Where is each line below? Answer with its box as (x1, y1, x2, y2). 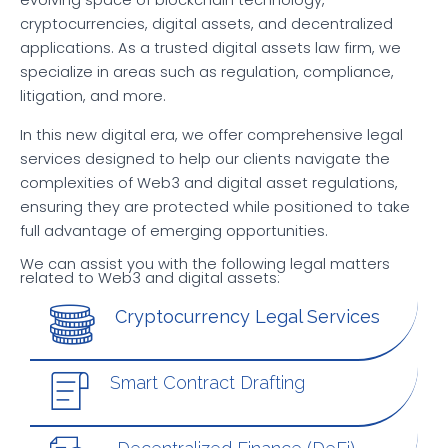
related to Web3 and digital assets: (20, 268, 280, 289)
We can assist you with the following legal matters (20, 254, 390, 275)
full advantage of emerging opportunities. (20, 220, 328, 241)
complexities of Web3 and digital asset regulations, (20, 172, 398, 193)
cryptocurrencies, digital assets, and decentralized (20, 14, 393, 35)
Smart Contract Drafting (110, 372, 305, 394)
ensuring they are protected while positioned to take (20, 196, 410, 217)
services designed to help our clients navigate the (20, 148, 390, 169)
